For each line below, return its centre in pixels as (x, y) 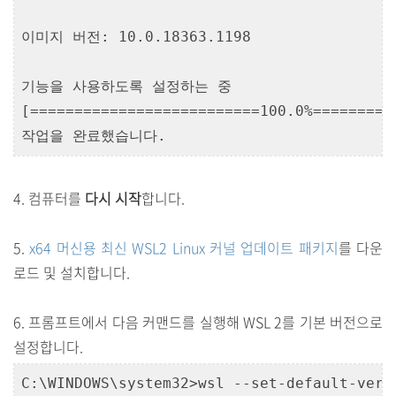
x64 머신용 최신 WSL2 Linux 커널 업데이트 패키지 (184, 247)
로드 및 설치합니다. (72, 272)
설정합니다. (48, 346)
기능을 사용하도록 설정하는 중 (126, 86)
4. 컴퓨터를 (49, 198)
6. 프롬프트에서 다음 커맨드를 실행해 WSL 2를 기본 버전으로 (198, 322)
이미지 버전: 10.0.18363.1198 (136, 37)
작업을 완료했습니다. (94, 136)
